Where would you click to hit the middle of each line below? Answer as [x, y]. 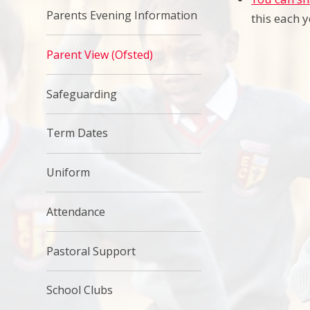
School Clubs [80, 290]
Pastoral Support [91, 251]
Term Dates [77, 133]
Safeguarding [82, 94]
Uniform [69, 173]
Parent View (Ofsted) [100, 54]
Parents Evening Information [122, 15]
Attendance [76, 211]
